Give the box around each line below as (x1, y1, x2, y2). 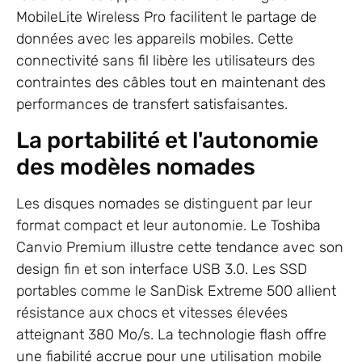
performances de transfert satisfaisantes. (16, 95, 288, 113)
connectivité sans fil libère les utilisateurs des (16, 51, 315, 69)
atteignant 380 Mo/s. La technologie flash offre (16, 325, 326, 343)
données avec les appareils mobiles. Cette (16, 29, 293, 48)
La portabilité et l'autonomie (16, 126, 318, 154)
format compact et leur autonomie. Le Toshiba (16, 216, 321, 234)
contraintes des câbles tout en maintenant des (16, 73, 326, 91)
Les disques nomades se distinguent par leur (16, 194, 312, 213)
